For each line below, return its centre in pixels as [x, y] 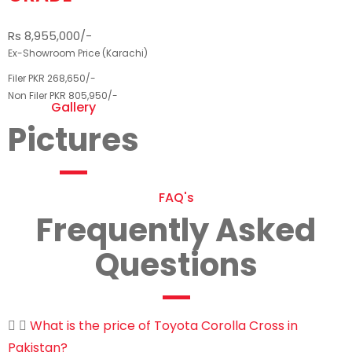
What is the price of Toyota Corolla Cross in [164, 326]
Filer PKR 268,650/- [52, 78]
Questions [176, 265]
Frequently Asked [176, 230]
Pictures [73, 140]
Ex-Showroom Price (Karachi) [78, 53]
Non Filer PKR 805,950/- [63, 95]
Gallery [73, 107]
